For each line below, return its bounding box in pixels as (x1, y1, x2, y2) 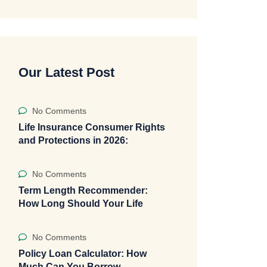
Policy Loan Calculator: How (18, 249, 147, 259)
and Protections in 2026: (18, 135, 128, 145)
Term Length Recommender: (18, 185, 148, 195)
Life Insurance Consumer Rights (18, 122, 165, 132)
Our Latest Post (18, 65, 114, 80)
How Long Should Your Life (18, 198, 143, 209)
